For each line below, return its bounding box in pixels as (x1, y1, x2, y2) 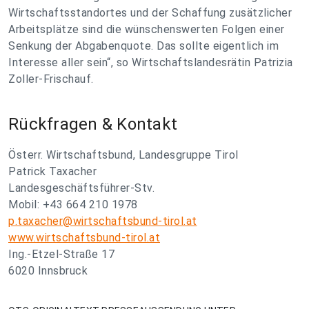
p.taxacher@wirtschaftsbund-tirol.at (8, 215, 197, 228)
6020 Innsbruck (8, 264, 88, 277)
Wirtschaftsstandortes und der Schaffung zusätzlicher (8, 6, 292, 19)
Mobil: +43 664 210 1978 (8, 198, 138, 211)
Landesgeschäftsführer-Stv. (8, 181, 154, 195)
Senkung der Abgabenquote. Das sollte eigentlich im (8, 39, 279, 52)
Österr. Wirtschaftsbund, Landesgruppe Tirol (8, 148, 239, 161)
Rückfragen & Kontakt (8, 114, 177, 134)
